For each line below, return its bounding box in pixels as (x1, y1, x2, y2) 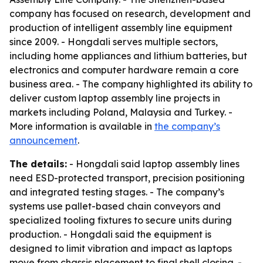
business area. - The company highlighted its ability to (9, 78, 252, 90)
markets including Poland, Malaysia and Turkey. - (9, 106, 232, 118)
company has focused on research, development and (9, 8, 251, 19)
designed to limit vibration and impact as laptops (9, 242, 232, 254)
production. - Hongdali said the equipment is (9, 228, 211, 240)
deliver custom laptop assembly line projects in (9, 92, 220, 104)
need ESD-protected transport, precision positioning (9, 172, 245, 184)
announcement (9, 134, 77, 146)
